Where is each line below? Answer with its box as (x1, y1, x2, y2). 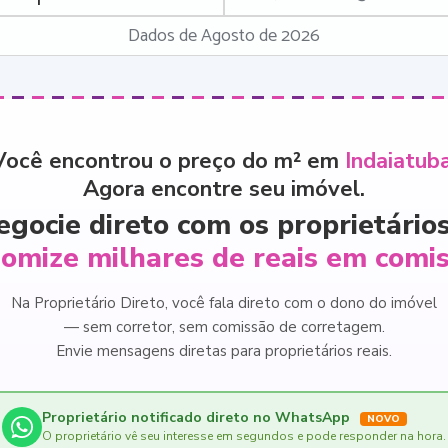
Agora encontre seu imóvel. (83, 174, 365, 204)
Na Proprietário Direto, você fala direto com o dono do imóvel (11, 293, 437, 313)
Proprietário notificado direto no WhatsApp (42, 408, 354, 428)
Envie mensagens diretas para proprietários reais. (56, 341, 392, 361)
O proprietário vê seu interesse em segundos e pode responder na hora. (42, 427, 446, 444)
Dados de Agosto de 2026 (128, 21, 320, 51)
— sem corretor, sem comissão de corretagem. (63, 317, 385, 337)
